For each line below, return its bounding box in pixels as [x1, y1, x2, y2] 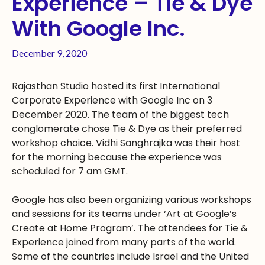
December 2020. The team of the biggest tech [12, 108, 229, 122]
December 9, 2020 [12, 47, 87, 59]
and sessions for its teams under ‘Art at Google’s [12, 207, 237, 221]
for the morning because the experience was [12, 150, 222, 164]
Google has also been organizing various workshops [12, 193, 251, 207]
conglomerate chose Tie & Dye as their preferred [12, 122, 242, 136]
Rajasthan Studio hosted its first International [12, 79, 220, 93]
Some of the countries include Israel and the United [12, 250, 249, 264]
